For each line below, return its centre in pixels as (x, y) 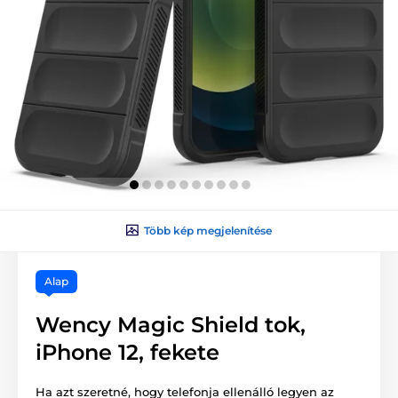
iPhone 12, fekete (127, 352)
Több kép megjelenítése (208, 230)
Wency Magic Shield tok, (171, 324)
